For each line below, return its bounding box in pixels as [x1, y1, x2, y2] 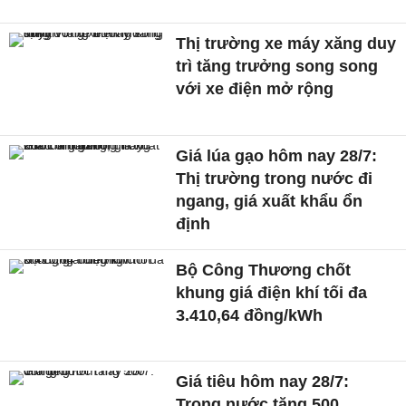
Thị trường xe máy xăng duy [176, 34, 397, 53]
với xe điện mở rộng [176, 79, 334, 98]
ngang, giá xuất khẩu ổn [176, 191, 363, 210]
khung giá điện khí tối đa [176, 283, 368, 302]
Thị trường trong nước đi [176, 169, 373, 188]
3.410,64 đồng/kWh [176, 305, 324, 324]
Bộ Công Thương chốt [176, 260, 352, 279]
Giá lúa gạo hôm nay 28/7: [176, 146, 378, 165]
